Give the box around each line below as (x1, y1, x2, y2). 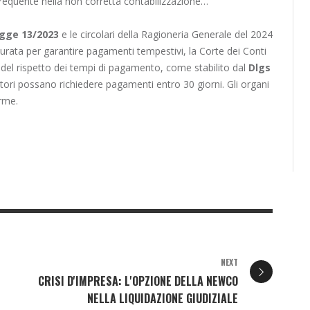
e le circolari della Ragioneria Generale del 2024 (59, 28, 273, 42)
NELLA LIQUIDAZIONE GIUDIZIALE (87, 289, 238, 307)
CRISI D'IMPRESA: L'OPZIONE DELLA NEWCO (38, 272, 238, 289)
